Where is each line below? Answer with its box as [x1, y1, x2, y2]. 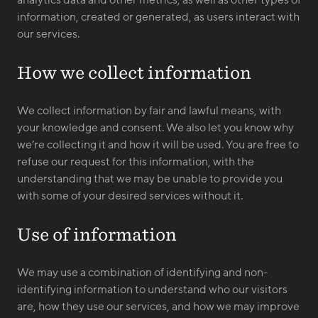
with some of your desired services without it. [17, 190, 243, 202]
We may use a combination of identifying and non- [17, 266, 268, 279]
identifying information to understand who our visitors [17, 283, 287, 296]
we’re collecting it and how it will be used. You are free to [17, 138, 299, 151]
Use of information [17, 224, 177, 244]
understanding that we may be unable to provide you [17, 172, 283, 185]
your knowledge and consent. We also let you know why [17, 121, 294, 134]
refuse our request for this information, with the [17, 155, 254, 168]
